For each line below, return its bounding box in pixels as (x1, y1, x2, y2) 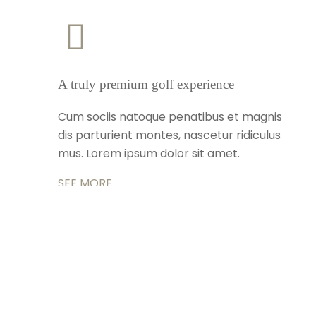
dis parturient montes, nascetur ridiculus (58, 127, 281, 144)
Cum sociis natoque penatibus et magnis (58, 109, 282, 126)
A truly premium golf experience (58, 76, 234, 92)
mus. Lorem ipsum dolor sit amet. (58, 145, 240, 162)
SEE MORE (58, 175, 112, 192)
